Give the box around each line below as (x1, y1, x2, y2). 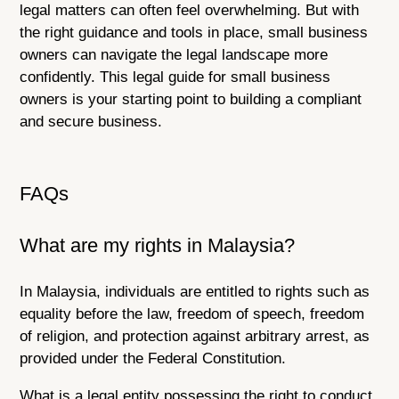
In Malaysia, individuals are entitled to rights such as (20, 282, 370, 300)
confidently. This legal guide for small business (20, 69, 331, 86)
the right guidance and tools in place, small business (20, 24, 369, 42)
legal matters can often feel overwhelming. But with (20, 2, 360, 20)
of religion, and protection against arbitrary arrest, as (20, 327, 370, 345)
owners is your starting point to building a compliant (20, 91, 362, 109)
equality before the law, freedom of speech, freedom (20, 305, 365, 322)
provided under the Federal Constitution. (20, 349, 287, 367)
